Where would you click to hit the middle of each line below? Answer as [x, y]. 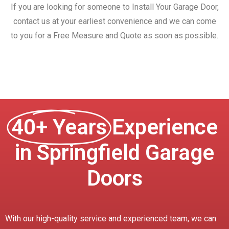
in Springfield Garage [114, 153]
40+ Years [59, 127]
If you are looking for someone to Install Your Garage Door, [114, 7]
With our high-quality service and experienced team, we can [111, 219]
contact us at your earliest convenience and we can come [114, 21]
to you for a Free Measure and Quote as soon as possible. [114, 36]
